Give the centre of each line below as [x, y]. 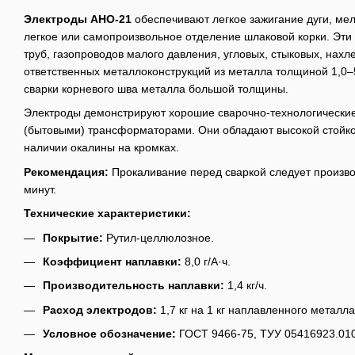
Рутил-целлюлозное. [158, 237]
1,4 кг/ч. [246, 286]
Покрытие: [73, 237]
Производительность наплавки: [134, 286]
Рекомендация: [66, 172]
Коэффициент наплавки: [112, 261]
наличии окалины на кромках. [101, 148]
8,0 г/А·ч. [206, 261]
